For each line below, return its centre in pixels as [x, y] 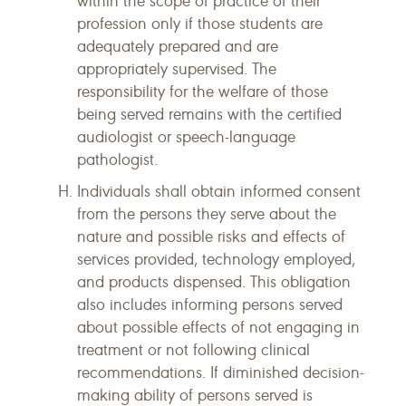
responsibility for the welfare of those [203, 92]
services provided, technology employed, [216, 259]
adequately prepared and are [178, 46]
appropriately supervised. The [177, 69]
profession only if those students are [200, 24]
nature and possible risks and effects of [211, 237]
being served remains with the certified [209, 114]
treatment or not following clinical [193, 350]
